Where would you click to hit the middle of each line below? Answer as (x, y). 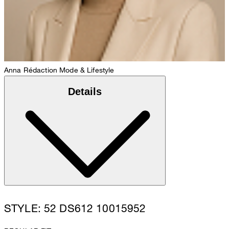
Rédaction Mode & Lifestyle (69, 70)
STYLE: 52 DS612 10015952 (75, 208)
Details (85, 91)
